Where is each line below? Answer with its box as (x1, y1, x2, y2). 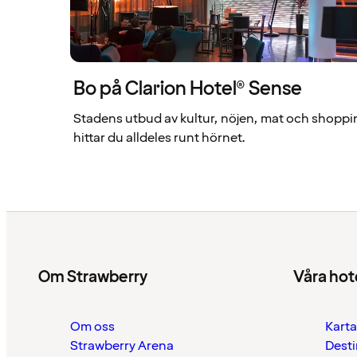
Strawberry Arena (70, 337, 174, 355)
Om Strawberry (38, 266, 147, 288)
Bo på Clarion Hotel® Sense (73, 76, 302, 102)
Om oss (70, 318, 115, 335)
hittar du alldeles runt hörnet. (73, 129, 245, 147)
